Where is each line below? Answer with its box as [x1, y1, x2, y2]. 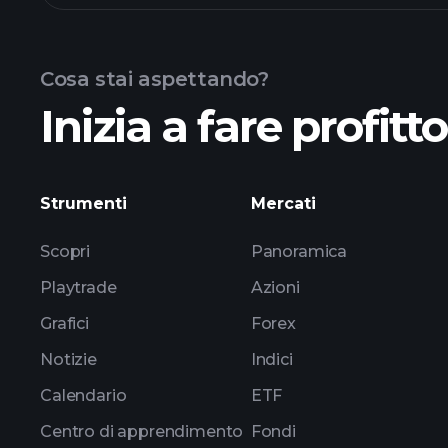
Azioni [250, 278, 300, 297]
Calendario [40, 386, 127, 405]
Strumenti [40, 194, 127, 213]
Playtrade [40, 278, 117, 297]
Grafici [40, 314, 89, 333]
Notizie [40, 350, 97, 369]
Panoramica [250, 242, 348, 261]
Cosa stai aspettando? [40, 67, 269, 91]
